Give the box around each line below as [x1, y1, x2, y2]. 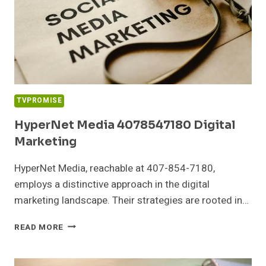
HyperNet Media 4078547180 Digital [14, 118, 235, 132]
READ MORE [14, 221, 64, 233]
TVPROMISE [17, 95, 62, 106]
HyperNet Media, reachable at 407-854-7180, [14, 160, 215, 176]
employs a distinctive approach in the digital [14, 176, 210, 192]
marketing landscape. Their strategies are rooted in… [14, 192, 249, 208]
